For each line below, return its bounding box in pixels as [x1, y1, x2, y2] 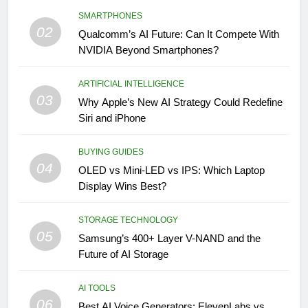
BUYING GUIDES [78, 146, 144, 157]
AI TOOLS [78, 283, 115, 293]
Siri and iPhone [78, 111, 146, 124]
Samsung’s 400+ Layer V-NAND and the [78, 232, 261, 244]
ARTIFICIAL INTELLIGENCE [78, 78, 184, 89]
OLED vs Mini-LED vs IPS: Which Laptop [78, 164, 265, 176]
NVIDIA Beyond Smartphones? [78, 43, 219, 56]
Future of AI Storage [78, 247, 168, 260]
